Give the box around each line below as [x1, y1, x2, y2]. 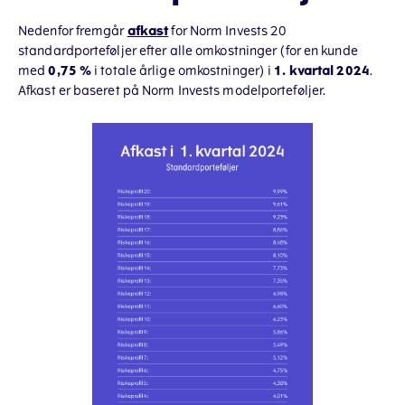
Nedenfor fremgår [18, 23, 127, 40]
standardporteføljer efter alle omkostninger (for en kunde [18, 42, 358, 60]
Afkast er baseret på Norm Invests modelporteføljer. [18, 82, 326, 99]
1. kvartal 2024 [274, 62, 370, 80]
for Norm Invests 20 [168, 23, 287, 40]
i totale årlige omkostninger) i [91, 62, 275, 80]
